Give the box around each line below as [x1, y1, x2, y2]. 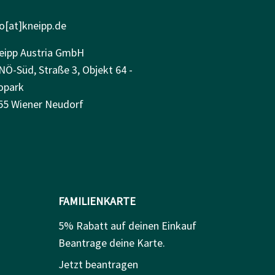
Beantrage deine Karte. [58, 235, 165, 250]
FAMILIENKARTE [58, 193, 136, 208]
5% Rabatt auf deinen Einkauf [58, 218, 196, 233]
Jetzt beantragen [58, 257, 138, 271]
